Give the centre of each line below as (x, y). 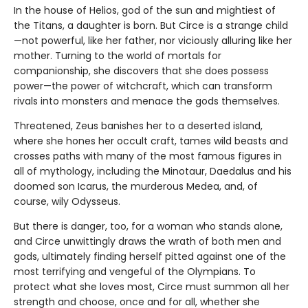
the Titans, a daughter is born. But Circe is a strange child (151, 26)
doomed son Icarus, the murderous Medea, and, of (136, 187)
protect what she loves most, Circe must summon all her (152, 287)
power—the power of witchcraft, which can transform (143, 86)
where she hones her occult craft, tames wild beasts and (151, 141)
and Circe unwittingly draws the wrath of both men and (147, 242)
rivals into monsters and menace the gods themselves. (147, 101)
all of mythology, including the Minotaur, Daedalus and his (153, 172)
